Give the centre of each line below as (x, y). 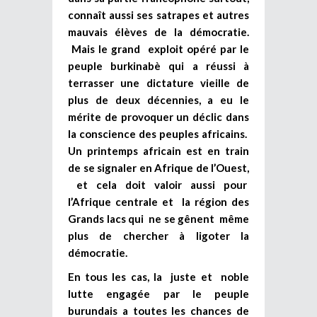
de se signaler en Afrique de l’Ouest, (158, 167)
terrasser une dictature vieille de (158, 82)
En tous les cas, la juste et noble (158, 276)
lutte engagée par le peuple (158, 293)
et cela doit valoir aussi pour (158, 184)
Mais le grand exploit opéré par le (158, 48)
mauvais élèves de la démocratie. (158, 31)
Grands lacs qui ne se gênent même (158, 218)
